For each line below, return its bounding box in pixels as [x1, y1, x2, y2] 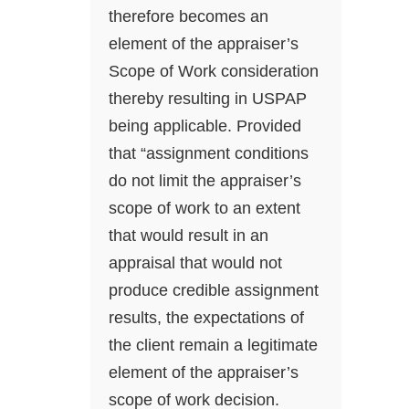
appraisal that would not [109, 254, 282, 273]
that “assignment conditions [109, 144, 309, 163]
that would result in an [109, 226, 268, 246]
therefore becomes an [109, 7, 268, 26]
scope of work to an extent [109, 199, 300, 218]
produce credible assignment [109, 281, 319, 300]
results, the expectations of [109, 309, 304, 328]
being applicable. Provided [109, 117, 301, 136]
